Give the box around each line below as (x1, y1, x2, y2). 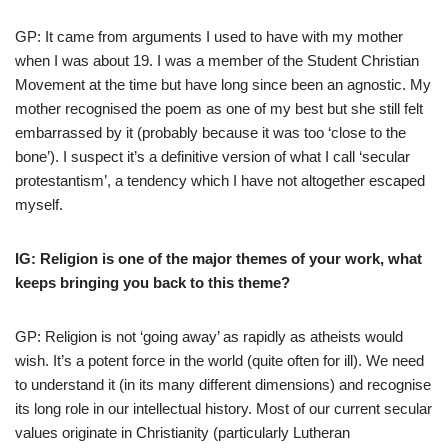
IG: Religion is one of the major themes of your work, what (15, 249, 422, 267)
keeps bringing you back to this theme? (15, 273, 290, 291)
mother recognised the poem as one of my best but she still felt (15, 99, 423, 117)
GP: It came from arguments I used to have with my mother (15, 27, 403, 45)
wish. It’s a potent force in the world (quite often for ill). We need (15, 351, 424, 369)
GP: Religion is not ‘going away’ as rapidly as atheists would (15, 327, 403, 345)
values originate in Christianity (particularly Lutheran (15, 423, 350, 441)
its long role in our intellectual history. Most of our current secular (15, 399, 432, 417)
